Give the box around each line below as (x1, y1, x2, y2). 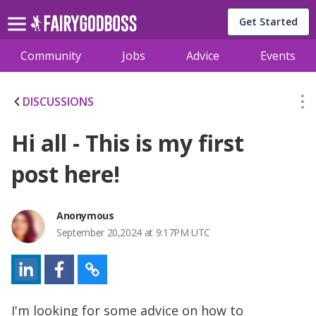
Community (20, 48, 81, 63)
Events (260, 48, 296, 63)
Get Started (239, 15, 298, 28)
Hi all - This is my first (11, 128, 244, 158)
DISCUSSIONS (23, 94, 94, 109)
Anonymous (56, 209, 114, 222)
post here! (11, 159, 120, 189)
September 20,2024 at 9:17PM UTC (56, 226, 211, 239)
